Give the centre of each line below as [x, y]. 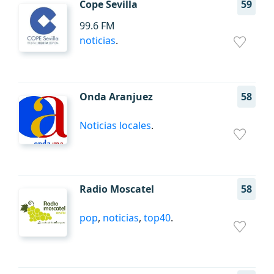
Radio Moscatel [117, 189]
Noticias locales [115, 125]
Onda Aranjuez [116, 97]
